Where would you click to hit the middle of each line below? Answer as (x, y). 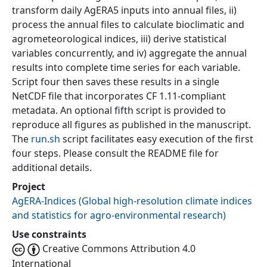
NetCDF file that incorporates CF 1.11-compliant (119, 96)
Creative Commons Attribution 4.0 (119, 249)
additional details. (52, 168)
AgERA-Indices (44, 201)
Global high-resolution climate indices (167, 201)
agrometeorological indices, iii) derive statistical (119, 39)
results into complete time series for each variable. (126, 68)
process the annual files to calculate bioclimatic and (128, 25)
